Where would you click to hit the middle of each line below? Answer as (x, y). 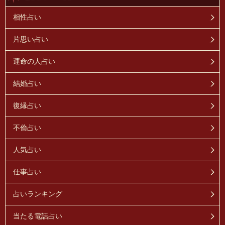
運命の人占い (34, 61)
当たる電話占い (38, 216)
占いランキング (38, 194)
